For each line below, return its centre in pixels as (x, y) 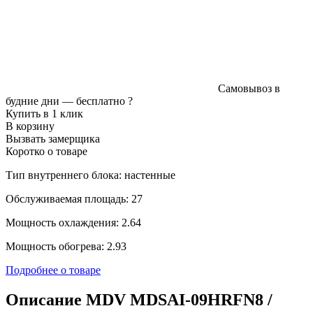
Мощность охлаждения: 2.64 (73, 222)
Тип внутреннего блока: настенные (90, 175)
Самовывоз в (249, 88)
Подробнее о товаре (53, 270)
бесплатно (101, 101)
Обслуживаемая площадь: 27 (74, 198)
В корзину (30, 126)
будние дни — (41, 101)
